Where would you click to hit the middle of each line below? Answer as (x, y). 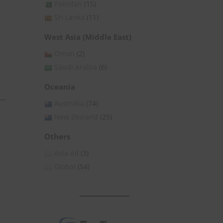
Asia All (66, 153)
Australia (69, 104)
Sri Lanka (69, 17)
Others (57, 137)
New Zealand (76, 117)
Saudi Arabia (76, 67)
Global (65, 167)
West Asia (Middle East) (88, 37)
